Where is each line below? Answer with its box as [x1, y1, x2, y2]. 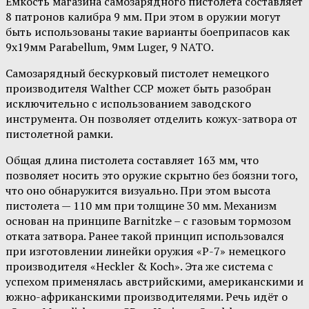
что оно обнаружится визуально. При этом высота [6, 183, 270, 199]
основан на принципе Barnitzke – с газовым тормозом [6, 213, 291, 229]
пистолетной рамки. [6, 126, 113, 142]
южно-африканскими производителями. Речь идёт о [6, 289, 288, 305]
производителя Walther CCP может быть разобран [6, 81, 271, 97]
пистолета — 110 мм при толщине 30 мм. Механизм [6, 198, 277, 214]
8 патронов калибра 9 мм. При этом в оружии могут [6, 9, 281, 25]
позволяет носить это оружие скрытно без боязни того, [6, 168, 298, 183]
